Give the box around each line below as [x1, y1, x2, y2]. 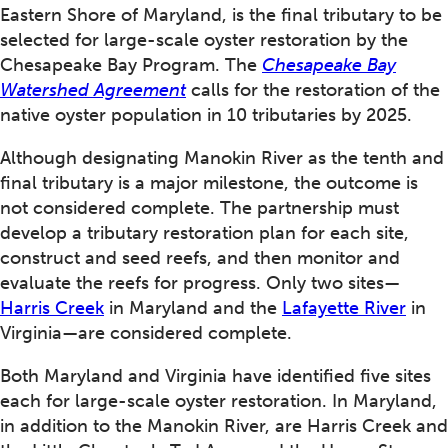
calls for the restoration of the [186, 79, 440, 102]
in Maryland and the [104, 297, 282, 320]
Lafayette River [282, 297, 406, 320]
